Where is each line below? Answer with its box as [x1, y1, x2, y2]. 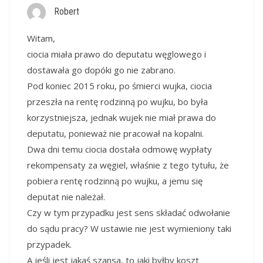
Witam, [27, 32, 55, 44]
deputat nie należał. [27, 190, 105, 203]
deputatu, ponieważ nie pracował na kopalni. [27, 127, 204, 139]
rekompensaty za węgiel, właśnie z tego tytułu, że [27, 159, 229, 171]
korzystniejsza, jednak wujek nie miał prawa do [27, 111, 216, 123]
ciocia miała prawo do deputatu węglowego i [27, 48, 206, 60]
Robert [54, 5, 79, 17]
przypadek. [27, 238, 72, 250]
